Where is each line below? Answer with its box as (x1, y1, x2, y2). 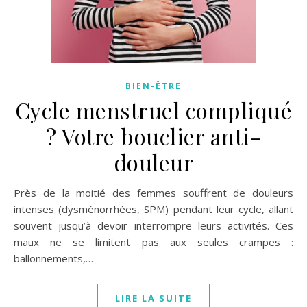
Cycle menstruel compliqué (14, 95, 293, 125)
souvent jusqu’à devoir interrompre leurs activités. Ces (14, 219, 293, 232)
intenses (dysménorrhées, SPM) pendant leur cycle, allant (14, 202, 293, 216)
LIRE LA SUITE (115, 292, 192, 304)
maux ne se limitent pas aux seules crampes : (14, 235, 293, 249)
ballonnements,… (14, 251, 93, 265)
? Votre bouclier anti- (46, 121, 261, 151)
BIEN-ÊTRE (125, 80, 182, 92)
